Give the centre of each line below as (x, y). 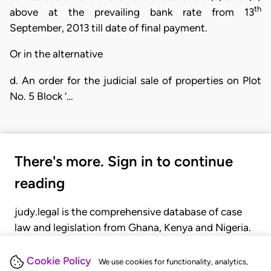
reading (40, 183)
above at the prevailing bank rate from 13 (132, 12)
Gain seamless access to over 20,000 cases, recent (133, 243)
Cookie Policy (59, 261)
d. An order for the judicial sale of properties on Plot (135, 80)
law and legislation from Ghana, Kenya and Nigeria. (133, 227)
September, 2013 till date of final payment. (109, 28)
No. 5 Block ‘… (41, 96)
